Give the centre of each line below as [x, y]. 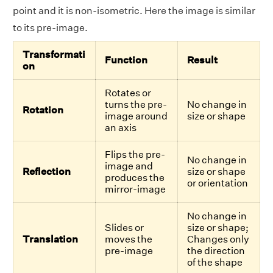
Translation [50, 239]
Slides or [124, 228]
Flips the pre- [135, 155]
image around [136, 116]
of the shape [215, 263]
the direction [216, 251]
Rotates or [128, 93]
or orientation [218, 183]
